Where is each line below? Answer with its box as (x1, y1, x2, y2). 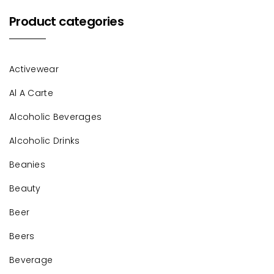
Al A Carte (9, 87, 53, 99)
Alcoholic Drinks (9, 135, 80, 147)
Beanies (9, 158, 45, 171)
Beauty (9, 182, 41, 194)
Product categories (9, 13, 124, 30)
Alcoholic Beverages (9, 111, 102, 123)
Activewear (9, 63, 59, 75)
